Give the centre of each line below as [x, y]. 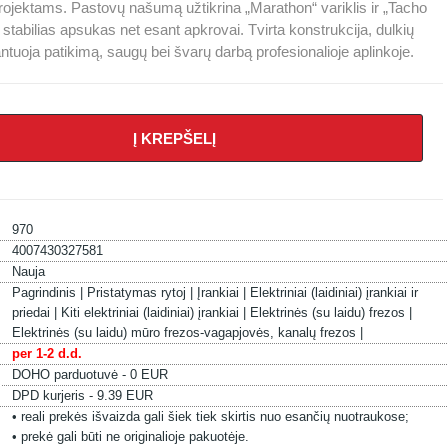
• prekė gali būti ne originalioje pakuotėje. [130, 436]
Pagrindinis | [49, 292]
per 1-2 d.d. [46, 353]
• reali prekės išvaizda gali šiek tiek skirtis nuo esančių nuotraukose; [210, 416]
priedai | [36, 312]
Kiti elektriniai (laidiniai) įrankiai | [155, 312]
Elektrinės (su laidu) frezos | [330, 312]
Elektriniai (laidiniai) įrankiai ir [333, 292]
